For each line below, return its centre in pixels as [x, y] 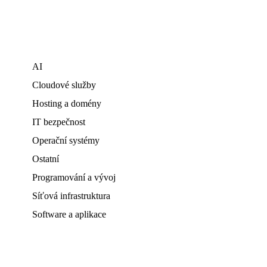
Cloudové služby [64, 85]
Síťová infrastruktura [71, 196]
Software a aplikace [69, 214]
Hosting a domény [67, 103]
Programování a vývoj [74, 177]
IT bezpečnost [59, 122]
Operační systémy [66, 140]
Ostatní [46, 159]
